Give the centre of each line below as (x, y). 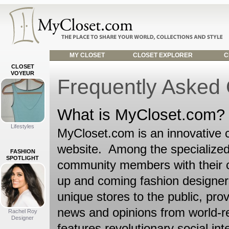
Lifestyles (23, 126)
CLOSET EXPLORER (163, 55)
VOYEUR (23, 73)
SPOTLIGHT (23, 158)
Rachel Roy (23, 211)
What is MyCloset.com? (141, 115)
